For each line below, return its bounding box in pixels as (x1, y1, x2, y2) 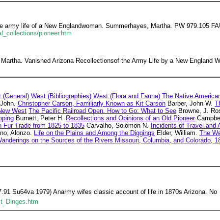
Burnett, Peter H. (14, 114, 66, 122)
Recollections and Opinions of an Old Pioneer (66, 114, 195, 122)
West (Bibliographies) (31, 92, 91, 100)
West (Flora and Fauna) (93, 92, 160, 100)
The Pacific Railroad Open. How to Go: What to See (28, 107, 176, 114)
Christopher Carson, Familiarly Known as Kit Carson (18, 100, 165, 107)
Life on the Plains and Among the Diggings (34, 129, 155, 137)
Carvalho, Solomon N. (84, 122, 151, 129)
